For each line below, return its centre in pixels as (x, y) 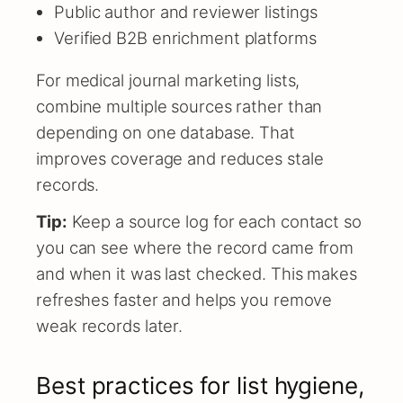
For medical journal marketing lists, (168, 81)
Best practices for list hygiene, (200, 386)
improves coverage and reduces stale (180, 159)
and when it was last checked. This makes (197, 274)
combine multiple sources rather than (179, 107)
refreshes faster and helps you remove (184, 300)
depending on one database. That (166, 133)
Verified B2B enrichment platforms (185, 37)
